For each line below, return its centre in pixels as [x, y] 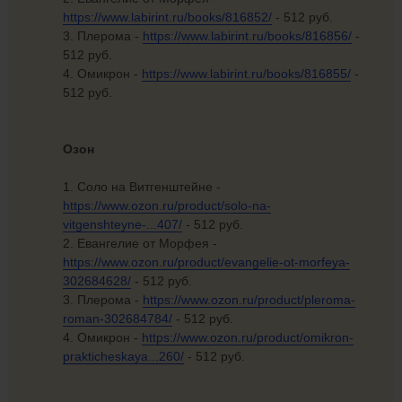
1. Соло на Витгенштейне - [142, 187]
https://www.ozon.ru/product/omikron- [248, 338]
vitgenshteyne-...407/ [122, 225]
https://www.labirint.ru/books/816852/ [167, 17]
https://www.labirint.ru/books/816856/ [247, 36]
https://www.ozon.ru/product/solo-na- [167, 206]
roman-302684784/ [118, 319]
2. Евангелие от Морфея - [140, 244]
